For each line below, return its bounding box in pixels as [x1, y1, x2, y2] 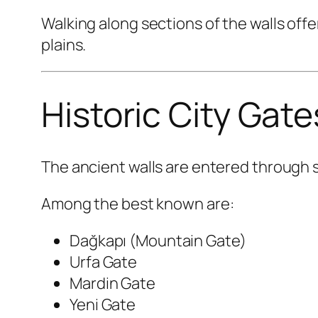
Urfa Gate [70, 251, 138, 273]
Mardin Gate [70, 273, 155, 295]
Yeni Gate [70, 294, 136, 316]
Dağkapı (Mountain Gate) [70, 230, 246, 252]
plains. [41, 33, 87, 55]
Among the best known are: [41, 193, 234, 215]
